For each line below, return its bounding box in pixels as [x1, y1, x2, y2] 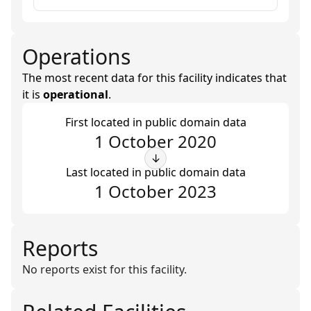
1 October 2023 [94, 180, 217, 203]
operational [43, 87, 108, 102]
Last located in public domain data [65, 165, 246, 180]
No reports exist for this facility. [22, 262, 187, 277]
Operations [22, 42, 131, 71]
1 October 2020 [94, 130, 217, 153]
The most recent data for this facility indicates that [22, 70, 287, 85]
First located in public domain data [65, 115, 246, 130]
